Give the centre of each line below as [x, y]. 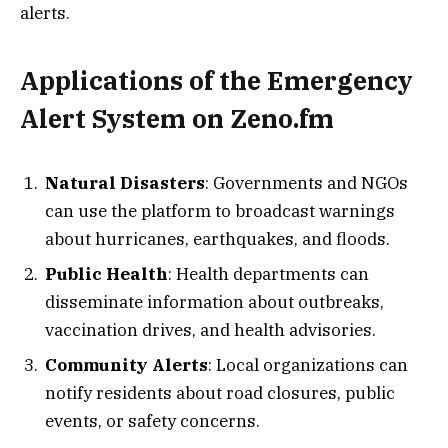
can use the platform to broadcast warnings [220, 210]
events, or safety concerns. [152, 421]
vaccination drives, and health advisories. [210, 329]
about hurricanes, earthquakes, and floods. [217, 238]
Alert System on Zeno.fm [177, 118]
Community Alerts [126, 365]
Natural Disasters [125, 182]
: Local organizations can [308, 365]
